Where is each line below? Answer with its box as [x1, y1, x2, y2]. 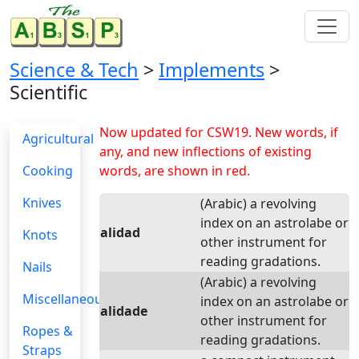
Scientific [10, 79, 87, 105]
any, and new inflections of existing [99, 143, 312, 160]
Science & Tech [10, 57, 139, 83]
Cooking [22, 162, 73, 179]
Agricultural [22, 130, 94, 147]
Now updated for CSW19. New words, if [99, 123, 338, 141]
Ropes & [22, 322, 73, 340]
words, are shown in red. [99, 162, 250, 179]
